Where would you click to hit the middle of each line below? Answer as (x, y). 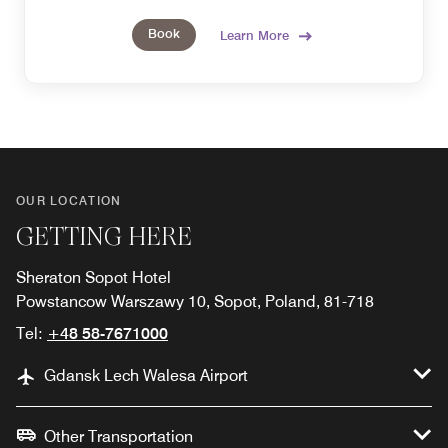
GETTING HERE (104, 237)
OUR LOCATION (69, 201)
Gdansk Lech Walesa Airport (146, 376)
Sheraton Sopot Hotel (93, 278)
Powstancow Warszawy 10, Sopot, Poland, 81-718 (195, 302)
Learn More (254, 34)
